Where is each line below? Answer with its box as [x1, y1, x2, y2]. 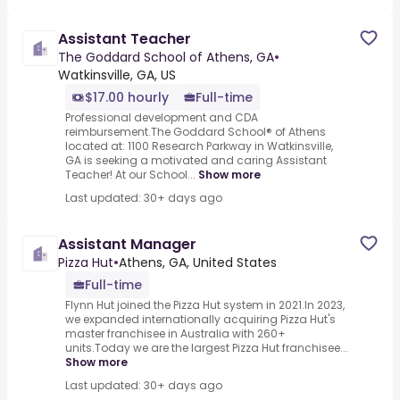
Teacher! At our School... [65, 167, 196, 183]
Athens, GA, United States [119, 254, 277, 272]
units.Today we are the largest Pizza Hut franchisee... [65, 340, 348, 356]
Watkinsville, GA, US [58, 66, 176, 85]
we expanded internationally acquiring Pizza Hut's [65, 312, 336, 328]
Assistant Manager [58, 234, 196, 255]
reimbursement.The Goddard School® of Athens [65, 124, 326, 140]
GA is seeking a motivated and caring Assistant [65, 153, 327, 169]
